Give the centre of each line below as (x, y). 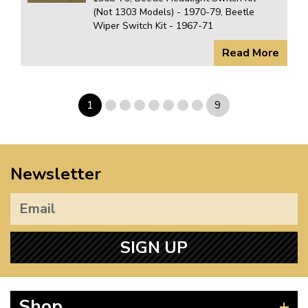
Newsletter (56, 174)
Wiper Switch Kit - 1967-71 (153, 26)
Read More (251, 53)
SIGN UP (154, 248)
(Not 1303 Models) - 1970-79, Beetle (173, 12)
